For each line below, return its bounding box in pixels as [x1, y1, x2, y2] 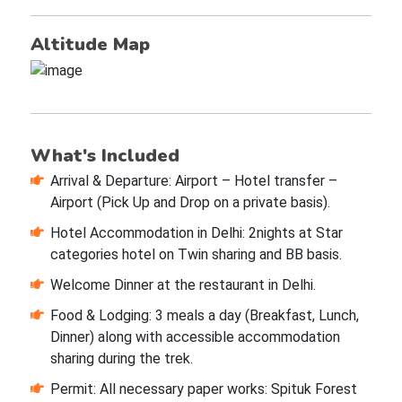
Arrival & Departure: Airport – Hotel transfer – [49, 172, 337, 190]
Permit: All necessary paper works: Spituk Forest [49, 380, 357, 398]
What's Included [30, 144, 179, 169]
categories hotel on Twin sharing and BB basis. [49, 246, 342, 264]
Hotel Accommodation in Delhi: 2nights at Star [49, 224, 343, 242]
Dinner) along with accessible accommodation [49, 328, 340, 346]
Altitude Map [30, 32, 150, 57]
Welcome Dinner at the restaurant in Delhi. [49, 276, 316, 294]
